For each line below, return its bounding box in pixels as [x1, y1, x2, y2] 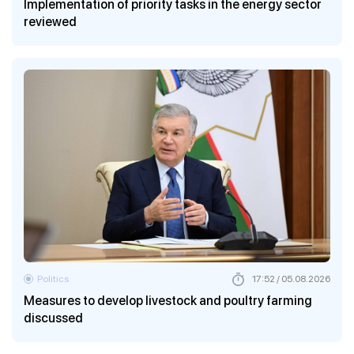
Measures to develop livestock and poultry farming [24, 292, 312, 310]
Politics [37, 272, 69, 286]
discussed [24, 309, 83, 327]
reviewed [24, 13, 77, 31]
